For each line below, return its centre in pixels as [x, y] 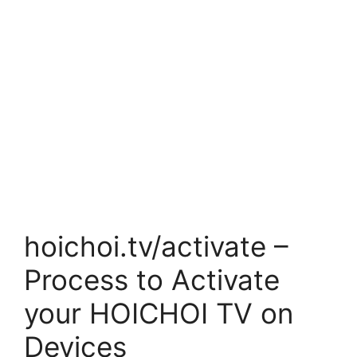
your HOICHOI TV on [159, 313]
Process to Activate [152, 280]
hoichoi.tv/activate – [156, 246]
